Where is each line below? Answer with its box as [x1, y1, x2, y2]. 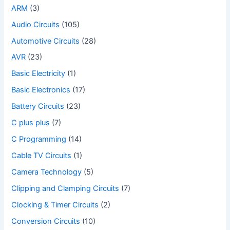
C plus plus [11, 118, 50, 128]
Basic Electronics [11, 85, 71, 95]
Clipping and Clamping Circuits [11, 183, 120, 193]
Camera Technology [11, 167, 82, 177]
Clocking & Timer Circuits [11, 200, 99, 209]
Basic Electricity [11, 69, 66, 79]
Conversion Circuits [11, 216, 81, 226]
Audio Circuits [11, 20, 60, 29]
